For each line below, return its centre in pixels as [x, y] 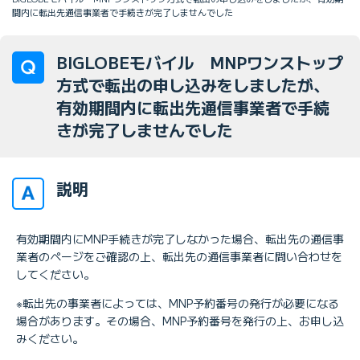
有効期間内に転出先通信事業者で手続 [193, 107]
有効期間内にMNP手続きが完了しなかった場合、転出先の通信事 [180, 238]
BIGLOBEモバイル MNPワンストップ [200, 62]
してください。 [55, 274]
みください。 [50, 338]
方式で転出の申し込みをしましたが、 [193, 84]
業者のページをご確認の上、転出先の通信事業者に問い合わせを [179, 256]
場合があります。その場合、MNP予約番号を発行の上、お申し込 [180, 320]
